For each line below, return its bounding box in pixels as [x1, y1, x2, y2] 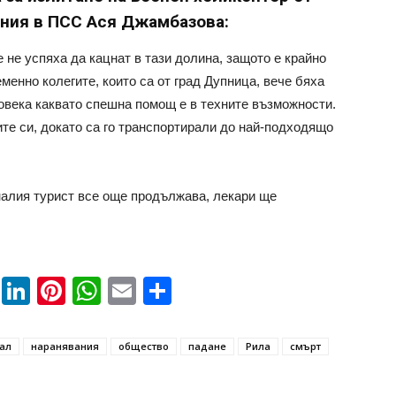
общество [118, 339, 169, 353]
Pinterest [65, 275, 178, 307]
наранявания [31, 339, 99, 353]
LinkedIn [30, 275, 138, 307]
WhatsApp [101, 275, 232, 307]
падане [188, 339, 226, 353]
